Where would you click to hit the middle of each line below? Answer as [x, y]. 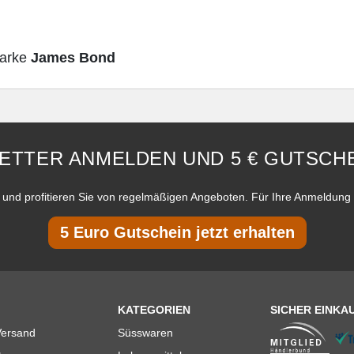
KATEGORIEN [154, 310]
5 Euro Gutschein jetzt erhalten [177, 233]
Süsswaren [145, 333]
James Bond [73, 58]
